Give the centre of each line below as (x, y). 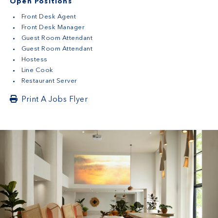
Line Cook (37, 70)
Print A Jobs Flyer (55, 100)
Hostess (34, 59)
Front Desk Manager (53, 27)
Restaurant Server (49, 81)
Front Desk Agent (49, 17)
